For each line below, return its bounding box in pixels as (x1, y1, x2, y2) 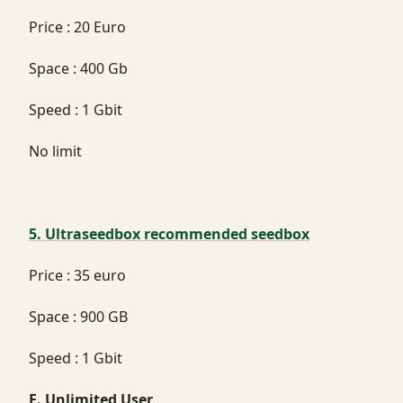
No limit (29, 140, 82, 161)
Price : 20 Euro (29, 16, 126, 37)
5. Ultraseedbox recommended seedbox (29, 223, 309, 244)
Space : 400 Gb (29, 58, 128, 78)
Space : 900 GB (29, 306, 128, 327)
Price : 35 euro (29, 264, 126, 285)
